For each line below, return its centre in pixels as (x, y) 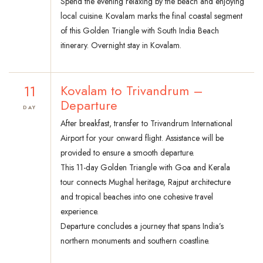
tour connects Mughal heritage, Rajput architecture (146, 182)
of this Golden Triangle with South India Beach (140, 31)
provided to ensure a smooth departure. (127, 153)
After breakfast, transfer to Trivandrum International (146, 124)
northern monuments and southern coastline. (135, 241)
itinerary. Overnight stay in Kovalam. (121, 45)
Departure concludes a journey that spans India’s (142, 226)
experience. (80, 212)
